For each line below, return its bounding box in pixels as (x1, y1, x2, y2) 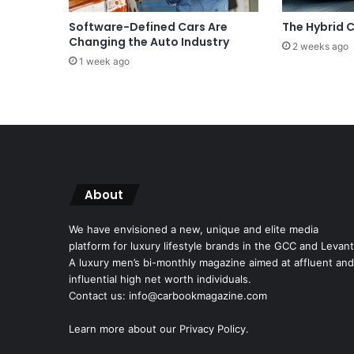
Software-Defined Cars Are (69, 18, 228, 35)
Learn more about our (69, 322, 179, 336)
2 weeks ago (292, 40, 348, 52)
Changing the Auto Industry (69, 33, 229, 50)
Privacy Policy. (179, 322, 249, 336)
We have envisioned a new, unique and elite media (69, 223, 318, 236)
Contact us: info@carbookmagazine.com (69, 289, 267, 303)
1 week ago (79, 55, 130, 67)
